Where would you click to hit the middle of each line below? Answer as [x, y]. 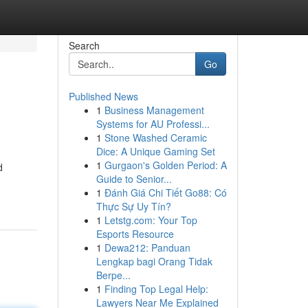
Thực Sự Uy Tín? [133, 206]
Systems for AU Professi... [153, 124]
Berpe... [113, 275]
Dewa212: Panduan [147, 247]
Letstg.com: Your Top [151, 220]
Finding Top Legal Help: [156, 289]
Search [84, 45]
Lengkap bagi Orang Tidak [154, 261]
